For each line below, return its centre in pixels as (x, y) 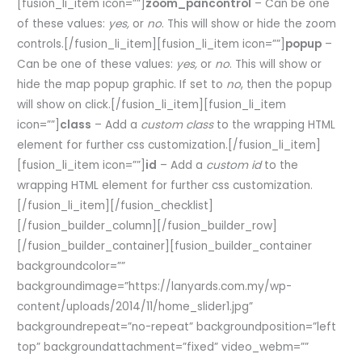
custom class (177, 125)
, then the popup (287, 85)
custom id (234, 166)
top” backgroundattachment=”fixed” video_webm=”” (163, 347)
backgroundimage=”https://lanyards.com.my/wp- (155, 287)
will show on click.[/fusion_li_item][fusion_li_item (152, 105)
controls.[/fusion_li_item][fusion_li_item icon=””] (152, 44)
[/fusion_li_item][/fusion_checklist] (116, 206)
